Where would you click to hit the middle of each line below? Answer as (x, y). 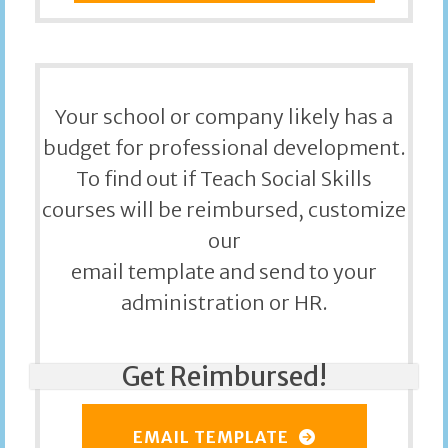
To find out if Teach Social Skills (224, 178)
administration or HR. (224, 302)
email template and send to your (224, 271)
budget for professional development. (224, 147)
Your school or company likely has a (224, 116)
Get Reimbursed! (224, 376)
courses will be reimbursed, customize (224, 209)
